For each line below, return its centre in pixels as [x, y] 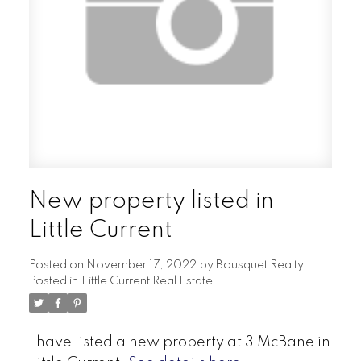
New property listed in [151, 202]
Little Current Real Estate [147, 282]
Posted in [53, 282]
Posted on [57, 266]
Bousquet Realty [259, 266]
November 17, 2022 [141, 266]
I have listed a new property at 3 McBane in [179, 343]
